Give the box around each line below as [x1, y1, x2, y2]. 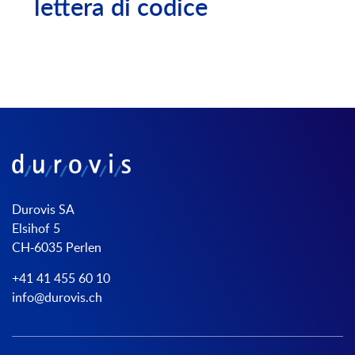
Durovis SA [12, 203, 74, 216]
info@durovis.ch [12, 291, 102, 304]
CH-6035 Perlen [12, 241, 101, 254]
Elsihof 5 [12, 222, 60, 235]
